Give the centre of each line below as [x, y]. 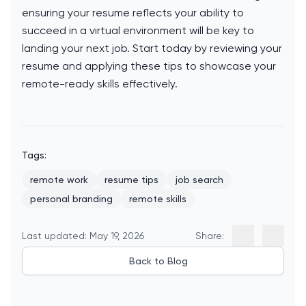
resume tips [131, 180]
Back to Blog [158, 261]
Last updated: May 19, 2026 [83, 236]
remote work [59, 180]
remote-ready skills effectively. [100, 84]
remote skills [158, 199]
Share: [210, 236]
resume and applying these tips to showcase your [149, 66]
